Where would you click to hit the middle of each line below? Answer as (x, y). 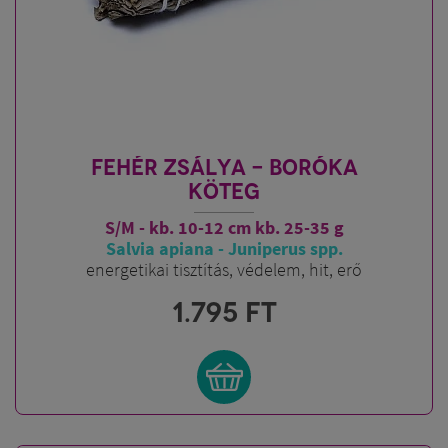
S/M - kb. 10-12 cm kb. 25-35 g (224, 227)
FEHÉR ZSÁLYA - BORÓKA (224, 167)
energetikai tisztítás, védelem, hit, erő (224, 269)
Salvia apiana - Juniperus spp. (224, 248)
